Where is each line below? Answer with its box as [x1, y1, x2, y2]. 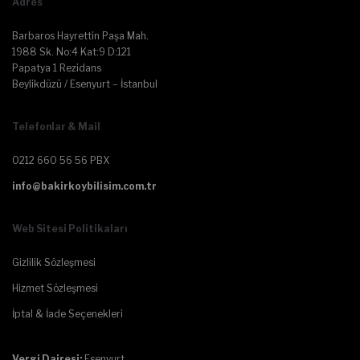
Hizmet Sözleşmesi [12, 281, 98, 294]
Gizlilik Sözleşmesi [12, 256, 96, 268]
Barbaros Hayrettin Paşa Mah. [12, 29, 149, 42]
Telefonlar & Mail [12, 120, 100, 133]
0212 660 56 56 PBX [12, 153, 109, 166]
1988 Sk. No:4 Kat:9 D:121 [12, 45, 131, 58]
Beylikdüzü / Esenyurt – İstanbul [12, 77, 157, 90]
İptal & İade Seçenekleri [12, 307, 123, 320]
